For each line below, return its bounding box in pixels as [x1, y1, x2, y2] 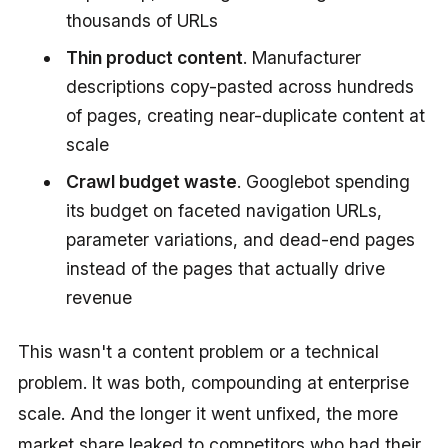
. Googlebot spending [236, 170, 410, 192]
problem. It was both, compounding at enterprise [17, 371, 409, 393]
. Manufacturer [242, 46, 361, 68]
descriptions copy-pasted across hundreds [65, 75, 414, 97]
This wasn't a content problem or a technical [17, 340, 379, 362]
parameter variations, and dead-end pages [65, 228, 415, 250]
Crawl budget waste [65, 170, 237, 192]
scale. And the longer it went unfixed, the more [17, 402, 398, 424]
